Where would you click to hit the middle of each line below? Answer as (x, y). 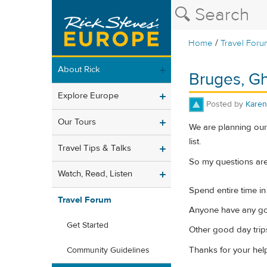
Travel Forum (85, 200)
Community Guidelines (108, 251)
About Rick (79, 70)
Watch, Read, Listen (95, 174)
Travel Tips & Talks (94, 148)
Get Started (88, 226)
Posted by (226, 104)
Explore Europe (88, 96)
